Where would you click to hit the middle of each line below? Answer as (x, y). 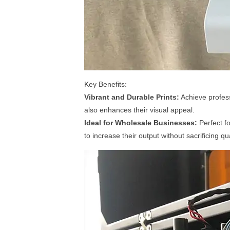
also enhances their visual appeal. (139, 110)
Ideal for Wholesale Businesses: (141, 123)
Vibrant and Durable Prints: (132, 97)
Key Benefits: (106, 84)
